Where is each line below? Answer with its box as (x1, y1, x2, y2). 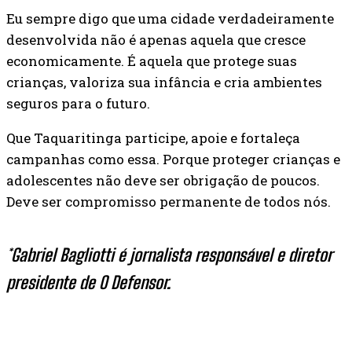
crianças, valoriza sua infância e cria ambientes (6, 72, 322, 91)
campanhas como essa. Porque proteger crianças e (6, 149, 340, 168)
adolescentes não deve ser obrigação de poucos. (6, 170, 320, 189)
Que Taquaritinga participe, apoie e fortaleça (6, 128, 300, 147)
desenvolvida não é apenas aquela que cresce (6, 30, 306, 49)
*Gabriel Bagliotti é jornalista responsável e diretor (6, 244, 332, 266)
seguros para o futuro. (6, 93, 150, 112)
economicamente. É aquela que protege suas (6, 51, 297, 70)
